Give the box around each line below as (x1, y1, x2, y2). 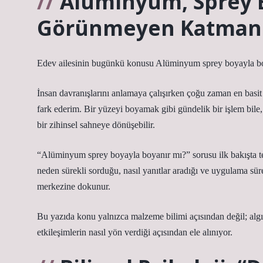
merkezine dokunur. (37, 181, 110, 191)
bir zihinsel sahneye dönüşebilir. (37, 120, 155, 130)
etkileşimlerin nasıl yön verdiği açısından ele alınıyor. (37, 227, 232, 237)
